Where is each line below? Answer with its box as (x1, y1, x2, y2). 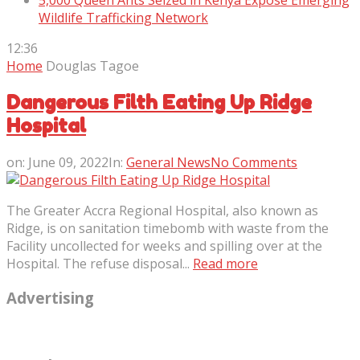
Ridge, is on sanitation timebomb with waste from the (6, 219, 329, 237)
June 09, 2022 (28, 153, 108, 171)
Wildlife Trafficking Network (39, 9, 208, 27)
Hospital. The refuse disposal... (6, 254, 193, 272)
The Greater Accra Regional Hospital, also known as (6, 201, 318, 219)
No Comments (211, 153, 297, 171)
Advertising (6, 287, 94, 308)
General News (126, 153, 211, 171)
